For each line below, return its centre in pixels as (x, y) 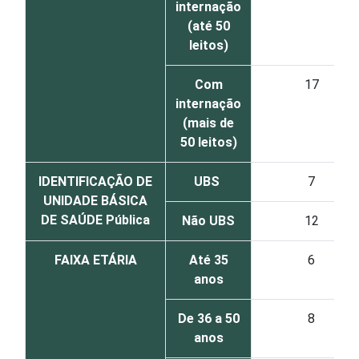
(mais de (208, 123)
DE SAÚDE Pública (95, 220)
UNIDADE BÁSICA (95, 201)
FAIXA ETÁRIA (95, 260)
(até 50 (208, 26)
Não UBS (208, 221)
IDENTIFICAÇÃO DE (95, 182)
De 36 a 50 (208, 319)
